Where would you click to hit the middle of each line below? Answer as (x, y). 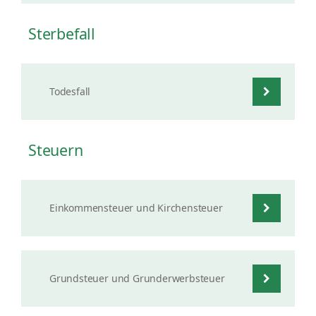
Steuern (56, 150)
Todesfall (70, 91)
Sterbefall (62, 34)
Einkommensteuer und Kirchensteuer (136, 208)
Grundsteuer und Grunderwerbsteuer (137, 278)
